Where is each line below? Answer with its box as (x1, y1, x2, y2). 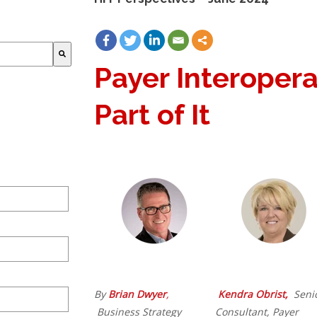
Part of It (93, 98, 231, 131)
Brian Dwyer (108, 287, 166, 301)
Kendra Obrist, (217, 287, 288, 301)
